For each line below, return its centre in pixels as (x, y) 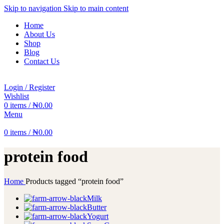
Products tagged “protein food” (74, 181)
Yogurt (98, 216)
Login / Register (29, 87)
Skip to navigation (34, 8)
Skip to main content (96, 8)
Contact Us (42, 61)
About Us (39, 34)
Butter (97, 207)
